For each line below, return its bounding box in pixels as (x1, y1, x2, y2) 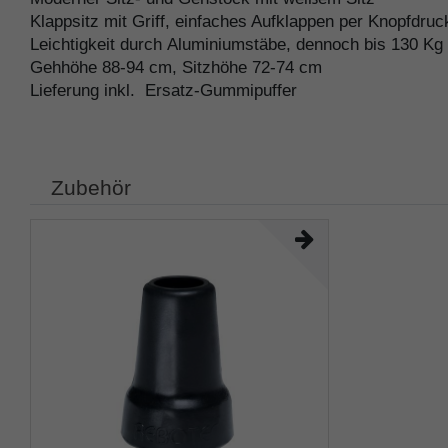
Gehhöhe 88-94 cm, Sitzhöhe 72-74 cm (30, 58, 322, 78)
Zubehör (51, 176, 131, 200)
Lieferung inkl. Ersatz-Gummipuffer (30, 81, 297, 101)
